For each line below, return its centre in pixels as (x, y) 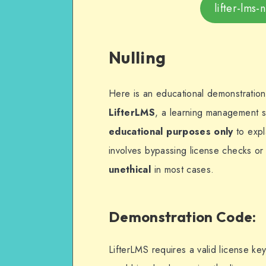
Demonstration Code (181, 216)
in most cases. (183, 169)
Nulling (137, 58)
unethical (130, 169)
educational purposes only (171, 131)
